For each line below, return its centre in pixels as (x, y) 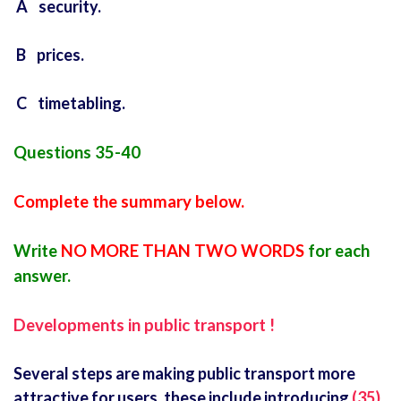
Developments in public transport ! (144, 325)
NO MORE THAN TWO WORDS (183, 251)
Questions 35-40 (77, 153)
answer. (42, 276)
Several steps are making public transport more (184, 374)
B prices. (49, 55)
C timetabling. (69, 103)
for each (337, 251)
